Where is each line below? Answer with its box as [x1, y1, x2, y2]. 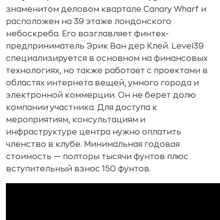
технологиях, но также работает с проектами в [6, 66, 208, 75]
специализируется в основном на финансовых [6, 54, 208, 62]
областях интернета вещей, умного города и [6, 79, 199, 87]
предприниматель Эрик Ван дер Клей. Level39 [6, 42, 204, 50]
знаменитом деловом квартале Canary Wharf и [6, 5, 206, 13]
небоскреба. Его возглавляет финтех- [6, 29, 169, 38]
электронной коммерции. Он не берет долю [6, 91, 196, 99]
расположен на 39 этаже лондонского [6, 17, 171, 26]
